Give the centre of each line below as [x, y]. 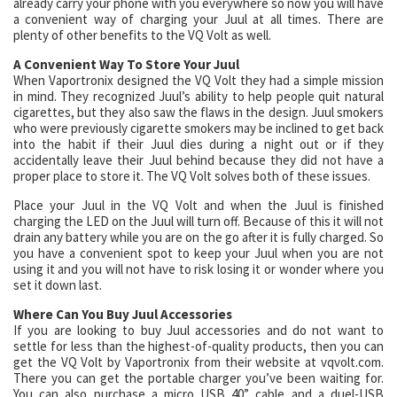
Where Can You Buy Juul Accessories [123, 314]
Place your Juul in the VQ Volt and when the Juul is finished [198, 205]
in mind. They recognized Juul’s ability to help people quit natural [198, 96]
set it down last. [58, 285]
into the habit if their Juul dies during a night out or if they [198, 144]
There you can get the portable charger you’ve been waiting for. [198, 378]
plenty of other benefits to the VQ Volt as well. [142, 35]
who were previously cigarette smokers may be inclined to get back [198, 128]
